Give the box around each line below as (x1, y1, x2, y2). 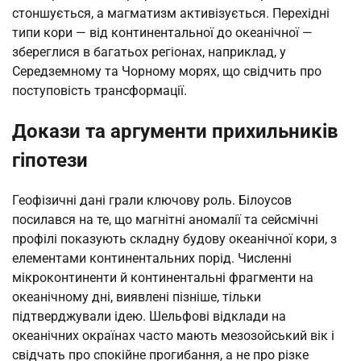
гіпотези (12, 148, 88, 172)
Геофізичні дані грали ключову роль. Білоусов (12, 192, 292, 208)
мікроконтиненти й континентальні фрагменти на (12, 269, 313, 285)
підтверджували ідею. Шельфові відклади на (12, 308, 286, 324)
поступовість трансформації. (12, 83, 187, 99)
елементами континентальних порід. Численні (12, 250, 292, 266)
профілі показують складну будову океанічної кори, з (12, 230, 337, 247)
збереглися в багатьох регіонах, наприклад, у (12, 44, 286, 60)
